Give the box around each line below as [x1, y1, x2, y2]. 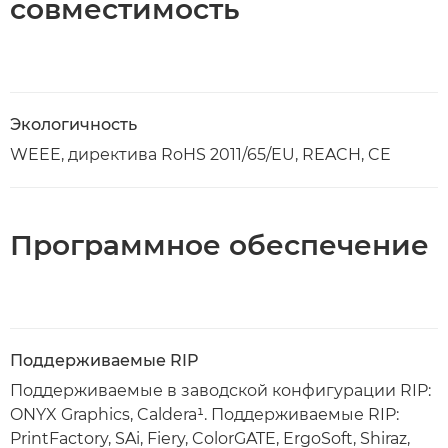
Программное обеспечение [10, 228, 429, 262]
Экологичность [10, 115, 137, 134]
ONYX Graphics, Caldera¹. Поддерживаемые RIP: [10, 405, 399, 424]
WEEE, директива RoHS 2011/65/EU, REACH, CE [10, 145, 391, 164]
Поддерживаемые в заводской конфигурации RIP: [10, 381, 431, 400]
